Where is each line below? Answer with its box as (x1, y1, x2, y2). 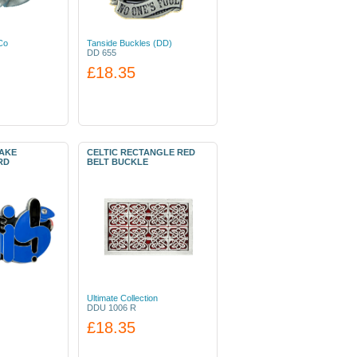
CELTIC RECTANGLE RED (87, 147, 195, 157)
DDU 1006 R (87, 303, 136, 312)
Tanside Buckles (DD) (87, 38, 172, 48)
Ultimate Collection (87, 293, 158, 303)
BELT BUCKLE (87, 157, 148, 167)
